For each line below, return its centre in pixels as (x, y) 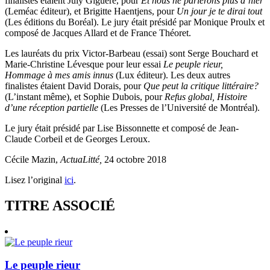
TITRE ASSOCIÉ (60, 205)
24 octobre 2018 (134, 159)
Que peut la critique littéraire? (201, 86)
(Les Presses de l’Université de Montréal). (180, 107)
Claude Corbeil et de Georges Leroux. (77, 139)
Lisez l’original (35, 180)
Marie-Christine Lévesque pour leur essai (84, 64)
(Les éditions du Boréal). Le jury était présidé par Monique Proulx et (135, 22)
